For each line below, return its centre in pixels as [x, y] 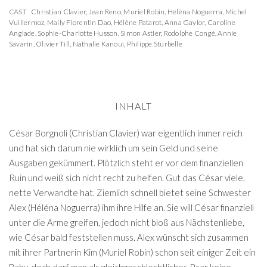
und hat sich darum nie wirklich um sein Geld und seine [114, 148]
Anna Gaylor [184, 22]
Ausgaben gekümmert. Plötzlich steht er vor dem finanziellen [126, 163]
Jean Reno [105, 12]
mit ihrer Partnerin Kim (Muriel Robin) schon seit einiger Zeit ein [132, 252]
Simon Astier [141, 33]
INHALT [133, 106]
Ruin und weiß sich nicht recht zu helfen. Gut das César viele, [127, 178]
